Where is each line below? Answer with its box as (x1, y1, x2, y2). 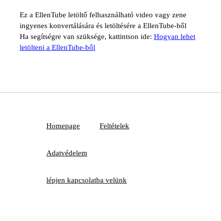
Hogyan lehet (154, 33, 195, 40)
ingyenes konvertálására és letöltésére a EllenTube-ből (20, 22, 186, 30)
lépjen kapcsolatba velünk (46, 176, 127, 184)
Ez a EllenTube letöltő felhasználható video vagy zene (20, 11, 186, 19)
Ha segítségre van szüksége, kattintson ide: (20, 33, 154, 40)
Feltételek (100, 122, 129, 130)
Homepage (46, 122, 80, 130)
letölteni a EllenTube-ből (20, 43, 95, 51)
